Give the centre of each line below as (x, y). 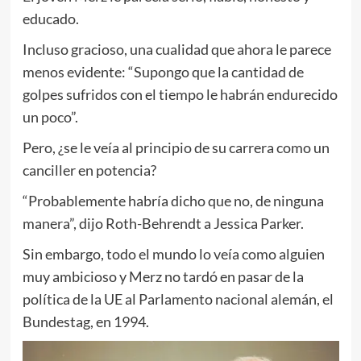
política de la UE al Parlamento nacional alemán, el (178, 299)
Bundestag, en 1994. (85, 321)
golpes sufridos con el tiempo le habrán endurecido (180, 94)
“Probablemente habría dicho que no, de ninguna (173, 200)
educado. (50, 18)
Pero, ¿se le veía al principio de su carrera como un (176, 147)
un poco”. (50, 116)
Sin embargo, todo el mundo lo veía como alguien (173, 253)
